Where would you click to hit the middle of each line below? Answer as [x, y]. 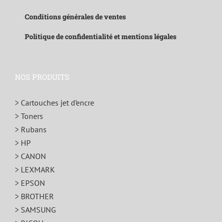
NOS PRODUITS [42, 77]
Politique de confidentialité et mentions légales [101, 37]
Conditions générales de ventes [75, 17]
